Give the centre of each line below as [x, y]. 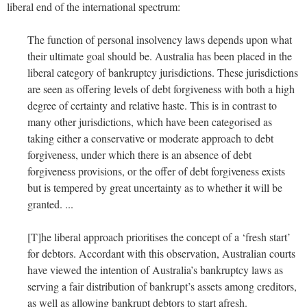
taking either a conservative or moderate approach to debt [150, 138]
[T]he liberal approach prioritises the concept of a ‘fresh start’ [159, 236]
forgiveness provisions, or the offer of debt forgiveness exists [156, 171]
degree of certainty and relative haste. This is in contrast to [152, 105]
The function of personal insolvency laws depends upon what [160, 39]
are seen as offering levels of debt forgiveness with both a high [161, 88]
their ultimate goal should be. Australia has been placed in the [160, 56]
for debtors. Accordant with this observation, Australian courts [161, 253]
